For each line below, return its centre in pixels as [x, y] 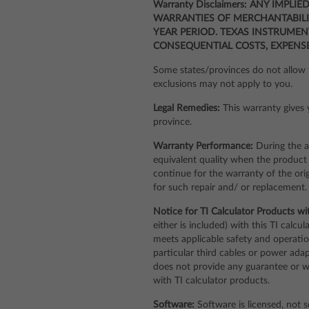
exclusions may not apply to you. [223, 84]
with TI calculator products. [211, 281]
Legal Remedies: [187, 108]
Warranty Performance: [203, 146]
